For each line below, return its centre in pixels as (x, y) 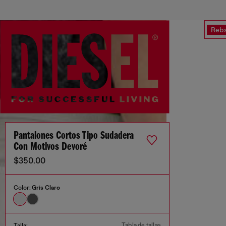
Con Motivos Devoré (50, 147)
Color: (23, 188)
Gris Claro (46, 188)
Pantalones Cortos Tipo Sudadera (74, 136)
